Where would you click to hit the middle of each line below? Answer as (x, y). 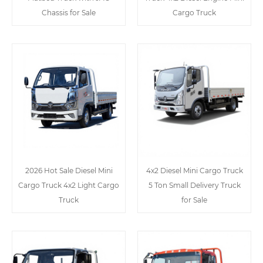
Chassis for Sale (69, 13)
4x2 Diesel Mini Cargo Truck (194, 171)
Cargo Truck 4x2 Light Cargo (69, 186)
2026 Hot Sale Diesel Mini (69, 171)
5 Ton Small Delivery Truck (194, 186)
